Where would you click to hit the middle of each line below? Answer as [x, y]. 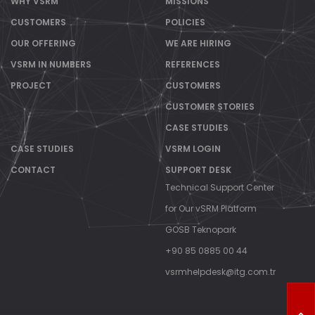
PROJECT [31, 85]
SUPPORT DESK [198, 170]
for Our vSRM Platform [211, 208]
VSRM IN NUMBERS [51, 64]
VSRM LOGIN [193, 149]
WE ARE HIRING [198, 43]
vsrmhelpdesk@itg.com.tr [220, 272]
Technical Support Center [219, 187]
